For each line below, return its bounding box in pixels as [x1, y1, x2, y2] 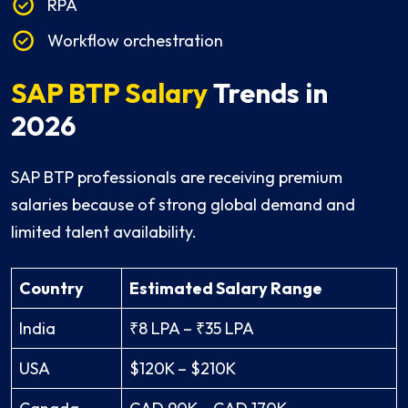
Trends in [208, 76, 328, 111]
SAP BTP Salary [11, 76, 208, 111]
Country [19, 278, 84, 300]
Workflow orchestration [47, 30, 223, 52]
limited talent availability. [11, 221, 197, 243]
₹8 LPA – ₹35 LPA [129, 318, 254, 340]
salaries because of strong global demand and [11, 194, 355, 216]
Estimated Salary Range [129, 278, 322, 300]
